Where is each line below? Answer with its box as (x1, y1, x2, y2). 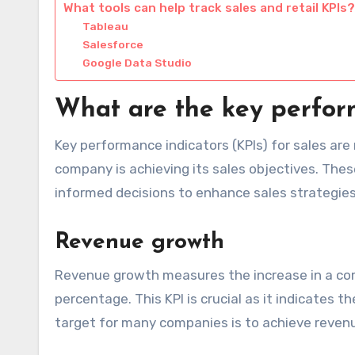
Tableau (82, 19, 129, 32)
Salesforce (82, 37, 144, 51)
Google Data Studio (82, 55, 193, 69)
